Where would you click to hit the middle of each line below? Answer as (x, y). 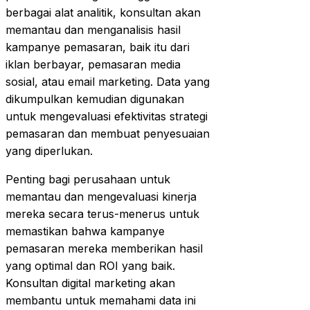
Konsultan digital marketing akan (90, 283)
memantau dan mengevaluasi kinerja (101, 196)
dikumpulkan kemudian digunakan (95, 99)
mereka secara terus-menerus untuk (102, 213)
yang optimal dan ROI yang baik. (90, 265)
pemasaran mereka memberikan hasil (104, 248)
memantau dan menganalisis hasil (93, 29)
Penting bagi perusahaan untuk (88, 179)
